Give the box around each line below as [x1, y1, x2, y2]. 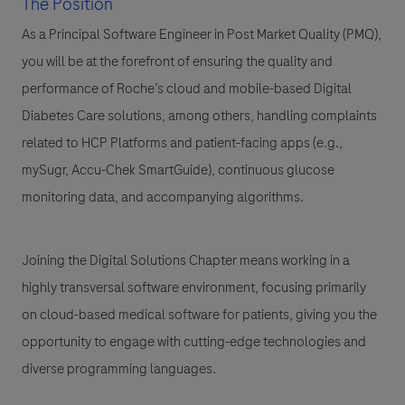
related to [22, 133, 81, 154]
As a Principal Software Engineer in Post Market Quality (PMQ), [22, 24, 381, 45]
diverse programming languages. [22, 359, 216, 380]
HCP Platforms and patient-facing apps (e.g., [81, 133, 343, 154]
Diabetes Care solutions [22, 106, 162, 127]
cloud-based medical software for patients [40, 305, 289, 325]
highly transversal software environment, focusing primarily [22, 278, 366, 298]
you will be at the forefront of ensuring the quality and [22, 52, 333, 72]
